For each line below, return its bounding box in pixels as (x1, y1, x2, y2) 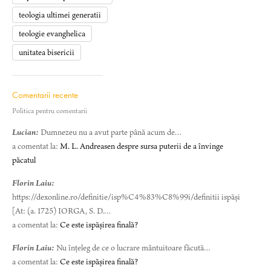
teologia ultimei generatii (19, 9, 101, 21)
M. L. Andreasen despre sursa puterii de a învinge (60, 140, 223, 152)
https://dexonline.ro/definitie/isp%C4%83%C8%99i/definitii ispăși (12, 191, 240, 203)
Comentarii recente (12, 89, 78, 101)
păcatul (12, 154, 36, 166)
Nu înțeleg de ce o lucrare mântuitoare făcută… (56, 242, 211, 253)
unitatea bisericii (19, 47, 74, 58)
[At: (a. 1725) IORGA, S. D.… (12, 205, 111, 217)
